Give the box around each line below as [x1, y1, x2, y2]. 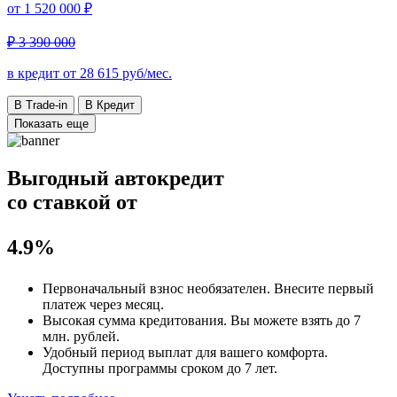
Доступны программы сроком [43, 360, 227, 376]
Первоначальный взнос [43, 280, 187, 296]
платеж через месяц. [43, 296, 164, 312]
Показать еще [14, 116, 89, 130]
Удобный [43, 344, 97, 360]
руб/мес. [119, 65, 172, 81]
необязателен [187, 280, 267, 296]
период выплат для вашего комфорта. [97, 344, 328, 360]
